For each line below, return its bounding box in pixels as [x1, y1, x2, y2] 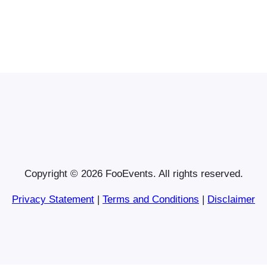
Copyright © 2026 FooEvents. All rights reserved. [24, 167, 243, 179]
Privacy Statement [12, 193, 94, 205]
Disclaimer [207, 193, 255, 205]
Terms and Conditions [103, 193, 199, 205]
